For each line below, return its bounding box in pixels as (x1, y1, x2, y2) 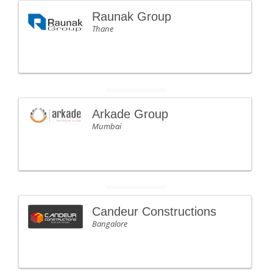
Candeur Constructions (92, 205, 216, 218)
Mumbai (92, 121, 121, 132)
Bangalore (92, 218, 127, 229)
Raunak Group (92, 10, 171, 23)
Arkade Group (92, 107, 168, 121)
